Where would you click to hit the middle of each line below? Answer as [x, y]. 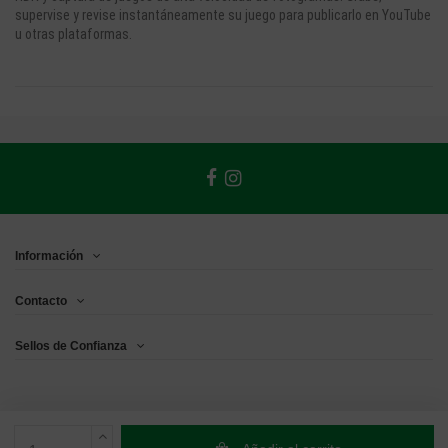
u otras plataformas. [73, 34]
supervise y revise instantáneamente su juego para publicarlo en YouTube [223, 15]
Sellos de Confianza [71, 345]
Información [49, 256]
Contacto [41, 301]
